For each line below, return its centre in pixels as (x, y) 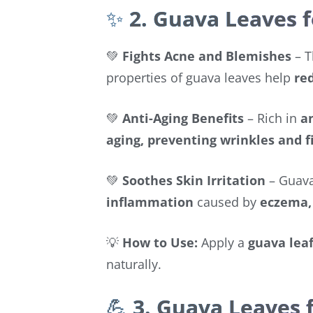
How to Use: (160, 242)
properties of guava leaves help (200, 77)
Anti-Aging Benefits (183, 118)
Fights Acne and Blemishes (207, 56)
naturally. (134, 264)
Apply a (223, 242)
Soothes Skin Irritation (194, 180)
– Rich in (272, 118)
